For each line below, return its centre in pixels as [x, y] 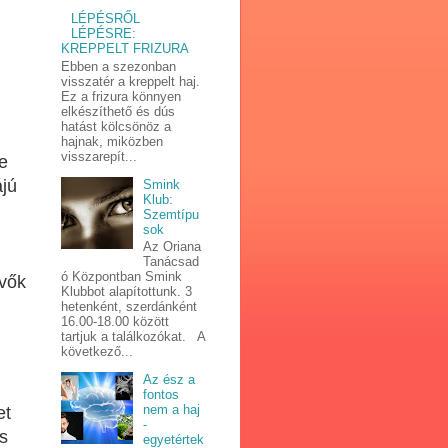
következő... [97, 352]
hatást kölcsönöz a [116, 126]
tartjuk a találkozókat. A [133, 337]
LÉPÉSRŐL [106, 19]
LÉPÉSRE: [104, 34]
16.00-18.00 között [115, 322]
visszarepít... [99, 156]
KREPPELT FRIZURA [125, 49]
